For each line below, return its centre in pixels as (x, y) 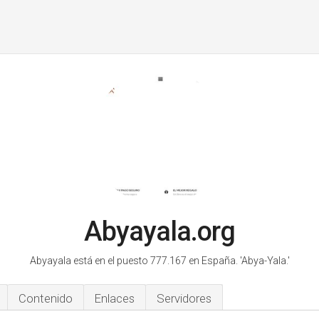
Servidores (184, 298)
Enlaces (115, 298)
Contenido (46, 298)
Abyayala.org (159, 231)
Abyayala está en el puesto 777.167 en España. (135, 261)
